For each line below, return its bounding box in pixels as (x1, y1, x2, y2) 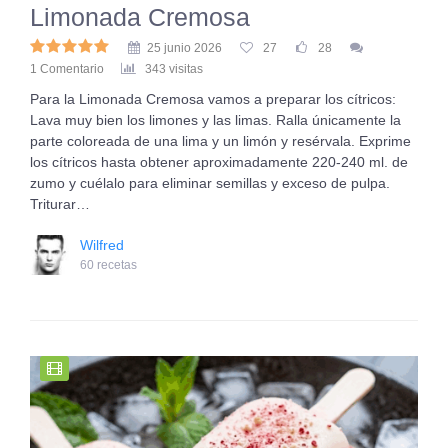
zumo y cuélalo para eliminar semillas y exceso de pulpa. (30, 175, 390, 191)
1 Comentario (30, 62, 104, 76)
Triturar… (30, 196, 90, 212)
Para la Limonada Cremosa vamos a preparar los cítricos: (30, 91, 396, 107)
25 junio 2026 (147, 41, 222, 55)
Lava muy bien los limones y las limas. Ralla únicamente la (30, 112, 401, 128)
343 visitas (145, 62, 203, 76)
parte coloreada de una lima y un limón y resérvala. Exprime (30, 133, 411, 149)
